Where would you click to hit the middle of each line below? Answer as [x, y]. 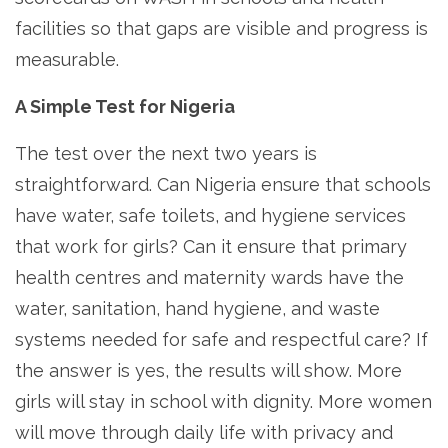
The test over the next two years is [166, 154]
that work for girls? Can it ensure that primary [211, 247]
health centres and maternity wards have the [209, 278]
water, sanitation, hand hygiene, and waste [197, 309]
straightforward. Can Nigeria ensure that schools [223, 185]
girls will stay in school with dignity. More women [223, 402]
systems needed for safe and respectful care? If [221, 340]
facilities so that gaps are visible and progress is [221, 29]
